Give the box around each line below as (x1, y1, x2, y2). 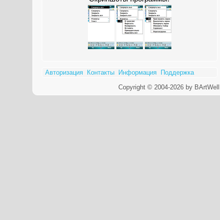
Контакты (87, 69, 115, 76)
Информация (118, 69, 157, 76)
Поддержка (161, 69, 194, 76)
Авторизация (45, 69, 83, 76)
